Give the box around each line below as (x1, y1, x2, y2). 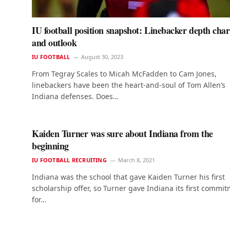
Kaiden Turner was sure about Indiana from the (32, 127, 213, 141)
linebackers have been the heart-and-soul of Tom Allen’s (32, 80, 225, 90)
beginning (32, 139, 69, 153)
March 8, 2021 (118, 156, 155, 164)
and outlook (32, 36, 77, 50)
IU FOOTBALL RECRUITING (32, 156, 107, 164)
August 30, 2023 (81, 53, 124, 61)
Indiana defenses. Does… (32, 91, 119, 102)
